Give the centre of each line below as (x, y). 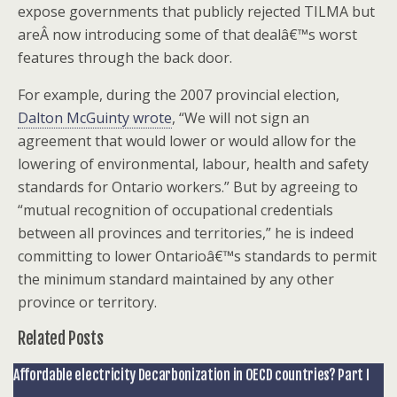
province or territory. (87, 302)
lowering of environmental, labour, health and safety (193, 164)
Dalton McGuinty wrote (95, 118)
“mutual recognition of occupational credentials (175, 210)
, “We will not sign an (241, 118)
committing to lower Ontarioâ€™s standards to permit (197, 256)
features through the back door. (125, 58)
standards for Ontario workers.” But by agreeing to (188, 187)
